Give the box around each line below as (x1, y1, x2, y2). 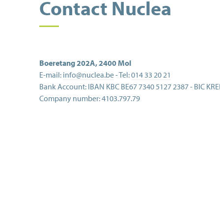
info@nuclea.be (63, 70, 114, 80)
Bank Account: (39, 82, 86, 91)
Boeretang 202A (39, 58, 95, 68)
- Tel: (114, 70, 131, 80)
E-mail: (39, 70, 63, 80)
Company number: (39, 93, 100, 103)
